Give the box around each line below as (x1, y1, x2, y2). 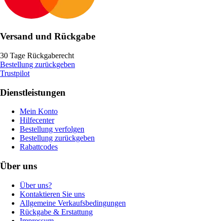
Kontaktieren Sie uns (20, 189, 85, 198)
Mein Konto (20, 107, 58, 116)
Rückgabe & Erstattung (20, 207, 93, 216)
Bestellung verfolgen (20, 125, 84, 134)
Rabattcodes (20, 143, 58, 151)
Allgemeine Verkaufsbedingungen (20, 198, 126, 207)
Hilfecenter (20, 116, 54, 125)
